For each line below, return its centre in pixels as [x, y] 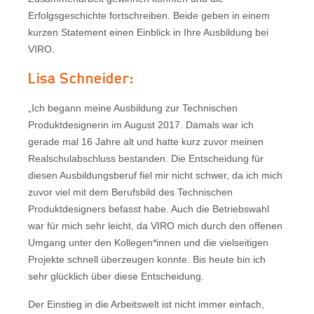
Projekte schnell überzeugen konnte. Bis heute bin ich [147, 259]
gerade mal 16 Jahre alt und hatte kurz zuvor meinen [146, 141]
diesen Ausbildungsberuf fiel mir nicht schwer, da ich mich [155, 175]
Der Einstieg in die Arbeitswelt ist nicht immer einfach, [146, 304]
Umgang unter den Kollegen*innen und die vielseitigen [148, 242]
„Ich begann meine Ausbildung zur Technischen [133, 108]
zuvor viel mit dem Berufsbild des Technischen [130, 192]
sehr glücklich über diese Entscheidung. [116, 276]
